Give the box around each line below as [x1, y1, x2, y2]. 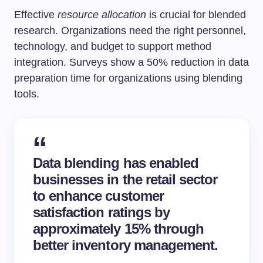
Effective [14, 9, 58, 21]
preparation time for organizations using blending [14, 72, 242, 84]
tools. [14, 88, 39, 100]
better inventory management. [33, 237, 218, 253]
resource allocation [58, 9, 146, 21]
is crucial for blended [146, 9, 246, 21]
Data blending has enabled [33, 155, 198, 171]
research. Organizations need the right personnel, [14, 25, 246, 36]
